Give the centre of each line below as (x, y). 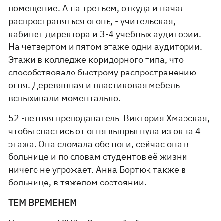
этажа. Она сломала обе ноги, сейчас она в (99, 144)
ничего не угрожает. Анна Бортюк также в (97, 169)
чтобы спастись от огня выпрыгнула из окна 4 (105, 131)
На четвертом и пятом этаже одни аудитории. (106, 47)
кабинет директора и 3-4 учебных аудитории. (105, 34)
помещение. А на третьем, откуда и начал (97, 8)
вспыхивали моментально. (65, 98)
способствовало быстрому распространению (103, 72)
